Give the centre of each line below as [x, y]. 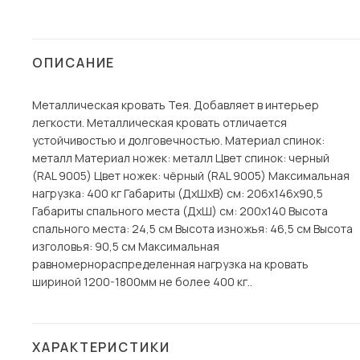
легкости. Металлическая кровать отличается [160, 123]
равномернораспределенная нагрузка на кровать [170, 264]
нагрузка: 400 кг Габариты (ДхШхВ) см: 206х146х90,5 [178, 193]
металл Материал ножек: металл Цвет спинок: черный [181, 158]
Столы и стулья [96, 21]
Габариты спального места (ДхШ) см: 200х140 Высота [180, 211]
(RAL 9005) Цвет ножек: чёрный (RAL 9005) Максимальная [191, 176]
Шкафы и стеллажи [105, 47]
